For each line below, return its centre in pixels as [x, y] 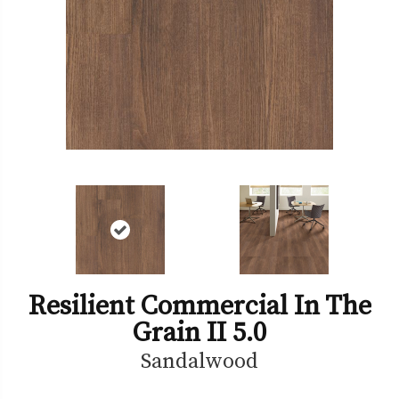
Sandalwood [199, 360]
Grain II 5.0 [199, 331]
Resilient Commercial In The [199, 305]
